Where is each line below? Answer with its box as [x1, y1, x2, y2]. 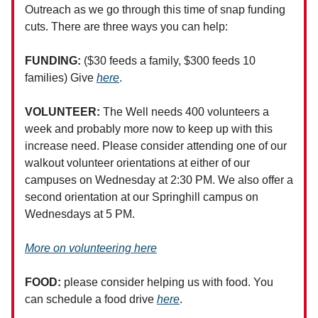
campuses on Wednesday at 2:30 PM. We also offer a [25, 174, 293, 187]
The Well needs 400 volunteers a [103, 106, 269, 119]
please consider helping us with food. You [61, 276, 273, 289]
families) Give [25, 72, 97, 84]
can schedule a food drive [25, 293, 157, 306]
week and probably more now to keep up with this [25, 123, 273, 136]
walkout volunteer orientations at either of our [25, 157, 250, 170]
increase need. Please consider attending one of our [25, 140, 287, 153]
